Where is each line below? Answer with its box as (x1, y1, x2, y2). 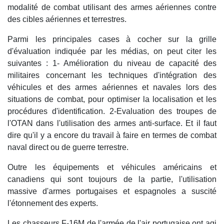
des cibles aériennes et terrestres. (7, 15, 126, 24)
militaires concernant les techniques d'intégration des (7, 71, 216, 80)
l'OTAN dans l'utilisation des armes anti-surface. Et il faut (7, 119, 216, 128)
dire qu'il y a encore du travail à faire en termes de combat (7, 131, 216, 140)
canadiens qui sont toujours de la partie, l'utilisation (7, 175, 216, 184)
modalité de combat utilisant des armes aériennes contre (7, 3, 216, 12)
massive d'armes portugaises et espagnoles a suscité (7, 187, 216, 196)
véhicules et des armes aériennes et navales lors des (7, 83, 216, 92)
